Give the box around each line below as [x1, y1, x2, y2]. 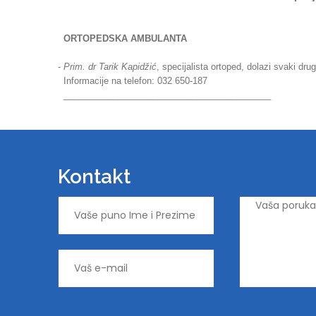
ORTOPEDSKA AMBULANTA [63, 33, 187, 44]
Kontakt [58, 165, 130, 188]
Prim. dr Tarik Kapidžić [63, 61, 157, 72]
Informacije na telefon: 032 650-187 [58, 75, 207, 86]
